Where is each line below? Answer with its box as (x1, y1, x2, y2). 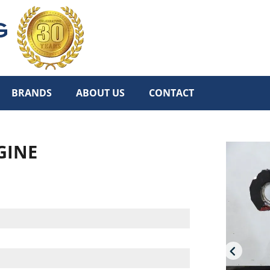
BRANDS (11, 86, 52, 100)
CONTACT (149, 86, 194, 100)
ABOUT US (76, 86, 125, 100)
